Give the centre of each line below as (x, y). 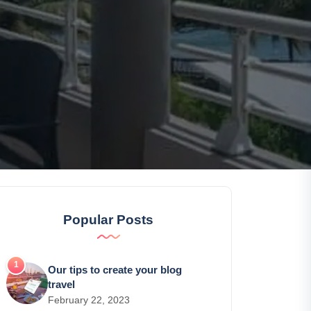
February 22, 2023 (89, 300)
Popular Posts (108, 220)
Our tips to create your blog (115, 270)
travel (61, 285)
